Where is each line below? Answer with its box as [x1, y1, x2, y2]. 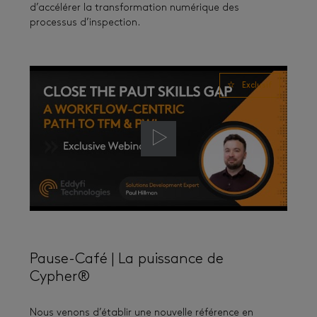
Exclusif [242, 82, 272, 91]
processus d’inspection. [30, 18, 140, 28]
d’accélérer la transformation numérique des [30, 3, 239, 13]
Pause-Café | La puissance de [30, 252, 224, 267]
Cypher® [30, 270, 90, 285]
